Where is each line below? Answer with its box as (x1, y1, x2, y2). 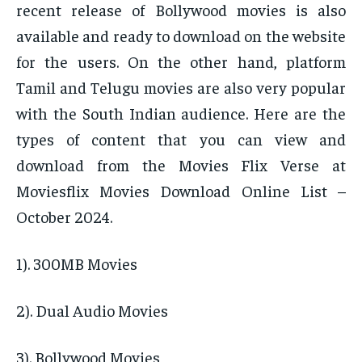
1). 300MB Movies (16, 253, 137, 274)
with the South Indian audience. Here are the (16, 103, 346, 124)
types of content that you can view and (16, 128, 346, 149)
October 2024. (16, 206, 112, 227)
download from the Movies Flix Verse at (16, 154, 346, 175)
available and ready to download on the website (16, 25, 346, 46)
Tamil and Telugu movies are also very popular (16, 77, 346, 98)
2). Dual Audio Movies (16, 300, 168, 321)
